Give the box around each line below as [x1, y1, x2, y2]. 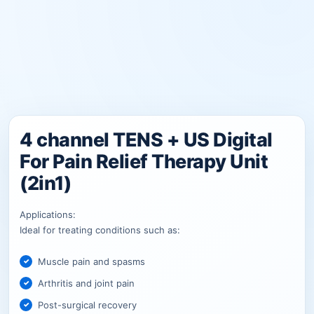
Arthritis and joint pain [38, 277, 135, 289]
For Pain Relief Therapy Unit [20, 149, 268, 173]
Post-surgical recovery [38, 299, 137, 310]
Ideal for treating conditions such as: [20, 224, 180, 235]
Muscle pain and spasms [38, 255, 145, 267]
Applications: [20, 208, 76, 220]
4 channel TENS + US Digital [20, 128, 273, 151]
